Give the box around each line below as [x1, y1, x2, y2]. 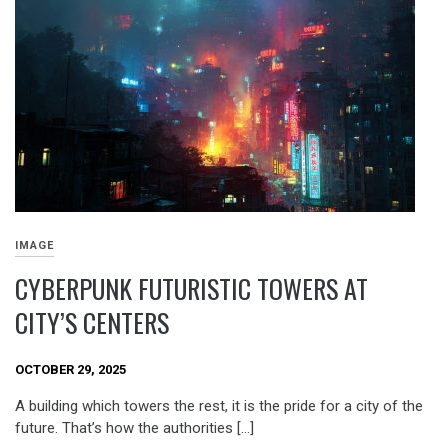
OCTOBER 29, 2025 [15, 362, 126, 378]
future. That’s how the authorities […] [15, 418, 254, 437]
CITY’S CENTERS [15, 303, 169, 343]
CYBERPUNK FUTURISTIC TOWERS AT [15, 269, 368, 309]
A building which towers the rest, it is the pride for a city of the [15, 396, 423, 415]
